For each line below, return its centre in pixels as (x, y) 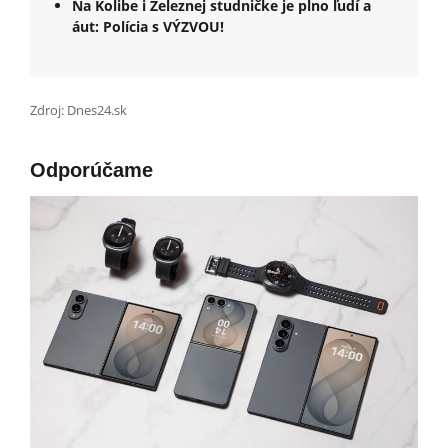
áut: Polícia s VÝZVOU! (148, 26)
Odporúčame (91, 169)
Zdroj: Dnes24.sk (78, 109)
